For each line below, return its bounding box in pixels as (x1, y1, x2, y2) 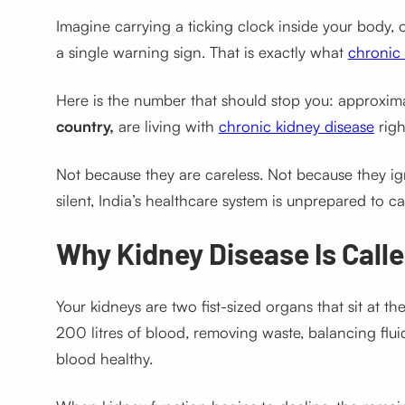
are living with (113, 117, 219, 137)
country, (55, 117, 114, 137)
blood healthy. (55, 349, 153, 369)
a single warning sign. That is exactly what (55, 42, 348, 62)
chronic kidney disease (218, 117, 374, 137)
